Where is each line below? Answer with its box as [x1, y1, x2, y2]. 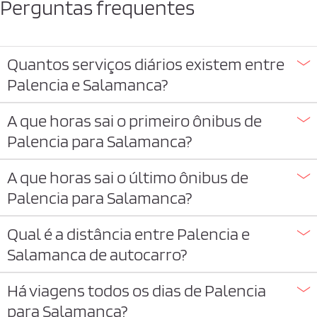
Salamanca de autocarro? [7, 243, 187, 265]
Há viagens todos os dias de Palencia [7, 279, 266, 301]
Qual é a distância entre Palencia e [7, 223, 250, 245]
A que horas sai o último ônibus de [7, 166, 248, 188]
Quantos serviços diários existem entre [7, 53, 284, 75]
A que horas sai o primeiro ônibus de [7, 110, 262, 132]
